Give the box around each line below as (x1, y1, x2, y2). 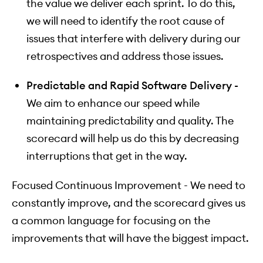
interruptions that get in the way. (26, 149, 187, 163)
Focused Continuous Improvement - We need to (12, 178, 245, 193)
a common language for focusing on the (12, 214, 210, 228)
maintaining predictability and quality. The (26, 114, 234, 128)
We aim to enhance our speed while (26, 96, 200, 110)
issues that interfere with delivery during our (26, 32, 241, 46)
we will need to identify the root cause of (26, 14, 225, 28)
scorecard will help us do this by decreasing (26, 131, 239, 146)
